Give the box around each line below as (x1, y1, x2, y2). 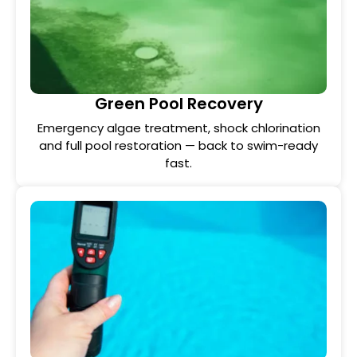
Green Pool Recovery (94, 92, 263, 115)
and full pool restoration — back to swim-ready (39, 137, 318, 154)
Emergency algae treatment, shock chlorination (37, 120, 320, 136)
